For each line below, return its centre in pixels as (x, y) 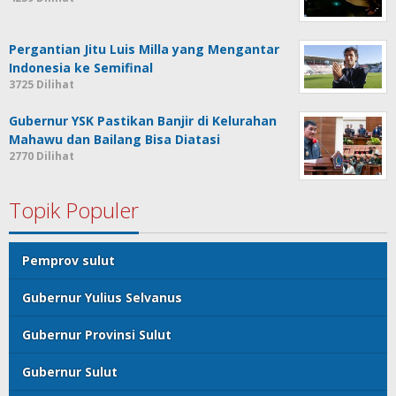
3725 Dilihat (42, 84)
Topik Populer (74, 209)
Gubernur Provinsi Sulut (97, 334)
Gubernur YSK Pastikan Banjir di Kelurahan (143, 120)
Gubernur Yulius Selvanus (102, 297)
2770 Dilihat (42, 156)
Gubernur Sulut (70, 371)
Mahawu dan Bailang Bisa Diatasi (114, 139)
